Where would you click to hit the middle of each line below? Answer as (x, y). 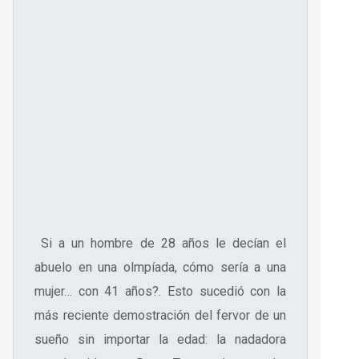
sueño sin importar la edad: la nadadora (160, 340)
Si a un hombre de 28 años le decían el (160, 244)
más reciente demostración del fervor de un (160, 316)
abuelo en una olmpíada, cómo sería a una (160, 268)
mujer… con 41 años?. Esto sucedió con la (160, 292)
